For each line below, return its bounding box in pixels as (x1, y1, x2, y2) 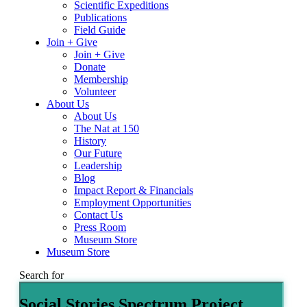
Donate (74, 61, 106, 73)
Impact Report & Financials (74, 184, 193, 197)
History (74, 135, 106, 147)
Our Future (74, 147, 122, 160)
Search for (19, 269, 64, 282)
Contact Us (74, 209, 123, 221)
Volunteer (74, 86, 116, 98)
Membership (74, 73, 128, 86)
